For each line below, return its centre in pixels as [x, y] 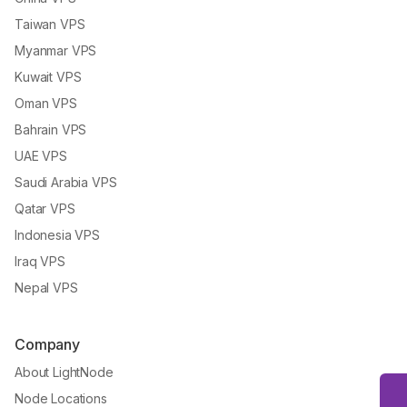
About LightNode [64, 372]
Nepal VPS [46, 288]
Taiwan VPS [50, 25]
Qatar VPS [45, 209]
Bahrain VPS [51, 130]
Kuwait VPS [48, 77]
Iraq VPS [40, 262]
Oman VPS [46, 104]
